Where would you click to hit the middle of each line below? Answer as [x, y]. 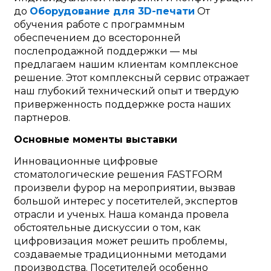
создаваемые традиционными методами [120, 255]
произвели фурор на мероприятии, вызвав [124, 188]
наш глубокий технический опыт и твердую [126, 91]
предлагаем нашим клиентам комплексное [126, 65]
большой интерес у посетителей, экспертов [126, 201]
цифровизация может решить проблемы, [120, 241]
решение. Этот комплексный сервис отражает [131, 78]
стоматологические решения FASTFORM [118, 175]
